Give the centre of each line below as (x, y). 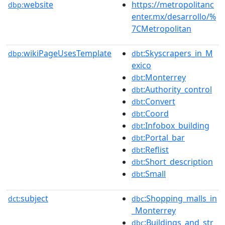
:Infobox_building (176, 125)
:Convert (159, 101)
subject (34, 198)
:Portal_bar (164, 137)
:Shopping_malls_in (181, 198)
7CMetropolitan (161, 28)
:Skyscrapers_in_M (178, 53)
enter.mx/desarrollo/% (174, 16)
